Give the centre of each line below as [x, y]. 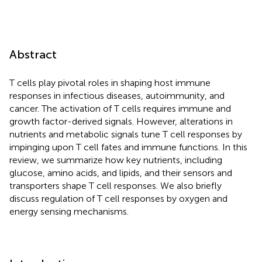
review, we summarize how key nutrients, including [116, 160]
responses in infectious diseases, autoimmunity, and [117, 95]
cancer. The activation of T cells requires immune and [120, 108]
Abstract [33, 54]
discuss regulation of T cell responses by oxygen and [118, 198]
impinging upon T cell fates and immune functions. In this [128, 147]
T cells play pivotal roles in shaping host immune [110, 82]
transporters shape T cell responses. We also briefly [116, 185]
